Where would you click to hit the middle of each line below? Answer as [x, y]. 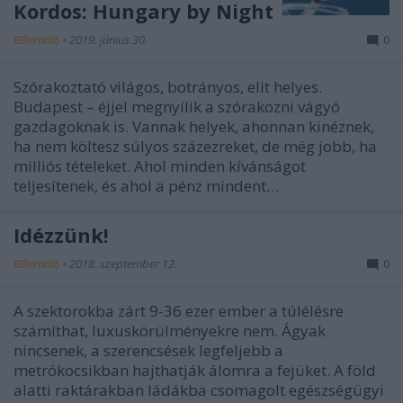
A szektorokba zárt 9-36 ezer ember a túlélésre [179, 310]
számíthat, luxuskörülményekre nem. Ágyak [170, 330]
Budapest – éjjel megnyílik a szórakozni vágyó [177, 106]
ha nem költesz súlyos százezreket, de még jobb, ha [195, 146]
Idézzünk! [61, 234]
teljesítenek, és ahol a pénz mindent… [146, 185]
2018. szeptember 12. [123, 263]
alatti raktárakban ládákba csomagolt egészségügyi [199, 390]
